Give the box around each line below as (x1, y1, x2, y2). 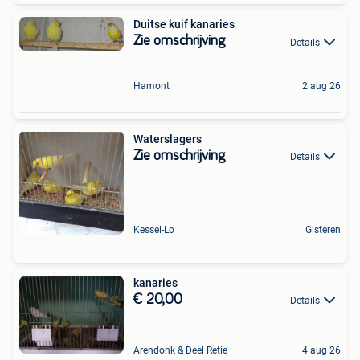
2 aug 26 (302, 80, 341, 92)
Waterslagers (133, 132, 202, 145)
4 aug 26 (302, 345, 341, 357)
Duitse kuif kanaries (133, 18, 235, 31)
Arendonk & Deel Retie (133, 345, 227, 357)
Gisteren (305, 223, 341, 235)
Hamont (133, 80, 170, 92)
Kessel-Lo (133, 223, 174, 235)
